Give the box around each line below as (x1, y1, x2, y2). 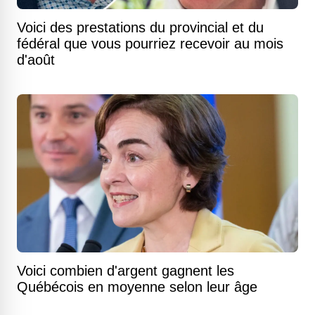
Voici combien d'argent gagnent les (17, 263, 234, 279)
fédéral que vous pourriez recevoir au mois (17, 36, 283, 52)
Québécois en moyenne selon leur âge (17, 279, 257, 295)
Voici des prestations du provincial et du (17, 20, 264, 36)
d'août (17, 52, 55, 68)
